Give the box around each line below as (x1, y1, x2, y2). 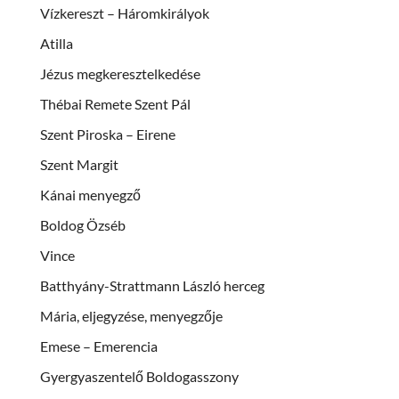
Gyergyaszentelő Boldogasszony (40, 367, 239, 385)
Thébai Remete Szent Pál (40, 94, 191, 112)
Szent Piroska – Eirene (40, 125, 175, 142)
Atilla (40, 34, 73, 52)
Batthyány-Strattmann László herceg (40, 276, 265, 294)
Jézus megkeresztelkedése (40, 64, 200, 82)
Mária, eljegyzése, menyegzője (40, 306, 223, 324)
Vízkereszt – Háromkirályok (40, 4, 209, 21)
